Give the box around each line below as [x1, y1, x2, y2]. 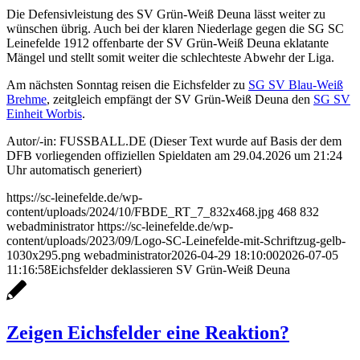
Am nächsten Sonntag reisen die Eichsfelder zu [6, 78, 248, 92]
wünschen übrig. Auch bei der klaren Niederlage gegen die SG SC [6, 22, 344, 36]
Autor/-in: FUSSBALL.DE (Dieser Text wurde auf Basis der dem [6, 134, 342, 149]
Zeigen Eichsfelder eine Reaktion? [6, 322, 289, 344]
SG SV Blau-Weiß [248, 78, 343, 92]
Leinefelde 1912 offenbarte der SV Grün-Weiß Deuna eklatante [6, 36, 329, 51]
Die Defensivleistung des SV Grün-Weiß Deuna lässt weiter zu [6, 7, 325, 22]
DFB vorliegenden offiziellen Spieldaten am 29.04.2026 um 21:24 [6, 149, 342, 163]
